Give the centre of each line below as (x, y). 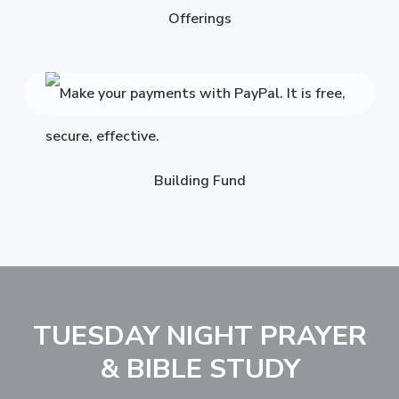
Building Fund (199, 180)
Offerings (199, 18)
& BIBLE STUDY (199, 368)
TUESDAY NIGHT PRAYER (199, 335)
